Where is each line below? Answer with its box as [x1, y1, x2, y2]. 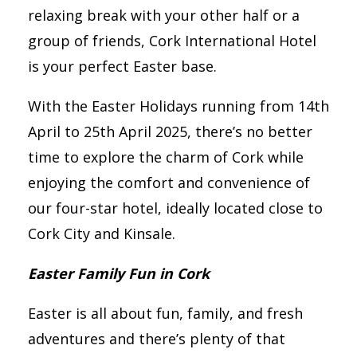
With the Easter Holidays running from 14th [28, 96, 329, 116]
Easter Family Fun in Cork [28, 263, 210, 283]
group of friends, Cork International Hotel [28, 30, 316, 50]
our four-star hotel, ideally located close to [28, 198, 323, 218]
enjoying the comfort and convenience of [28, 172, 310, 192]
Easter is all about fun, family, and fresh [28, 303, 303, 323]
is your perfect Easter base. [28, 56, 221, 76]
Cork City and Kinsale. [28, 223, 179, 243]
